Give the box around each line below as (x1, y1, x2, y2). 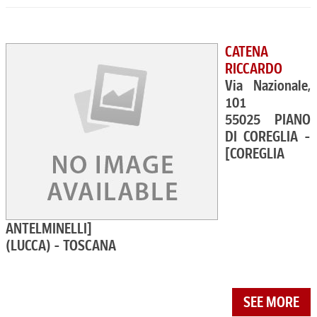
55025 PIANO (225, 111, 311, 128)
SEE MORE (243, 294, 300, 311)
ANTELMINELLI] (6, 220, 92, 237)
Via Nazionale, (225, 77, 311, 94)
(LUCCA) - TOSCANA (6, 237, 116, 254)
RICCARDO (225, 60, 282, 77)
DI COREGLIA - (225, 128, 311, 145)
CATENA (225, 43, 268, 60)
